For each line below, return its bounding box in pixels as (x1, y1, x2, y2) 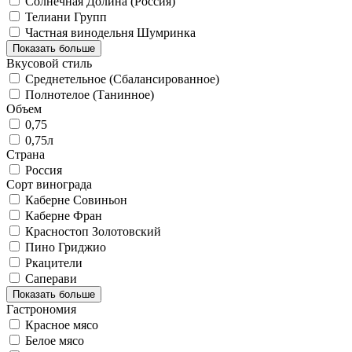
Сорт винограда (6, 177, 92, 191)
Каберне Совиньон (25, 192, 127, 207)
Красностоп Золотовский (25, 224, 161, 238)
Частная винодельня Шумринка (25, 25, 196, 39)
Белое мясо (25, 333, 84, 347)
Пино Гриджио (25, 240, 106, 254)
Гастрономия (6, 302, 76, 316)
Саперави (25, 271, 77, 285)
